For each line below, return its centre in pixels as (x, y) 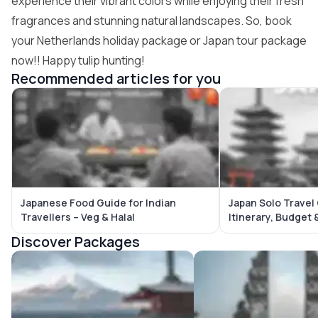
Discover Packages (76, 242)
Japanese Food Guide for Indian (98, 203)
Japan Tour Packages (67, 258)
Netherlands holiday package (112, 40)
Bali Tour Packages (242, 258)
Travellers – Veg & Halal (78, 217)
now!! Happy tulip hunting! (78, 60)
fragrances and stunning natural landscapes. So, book (152, 21)
